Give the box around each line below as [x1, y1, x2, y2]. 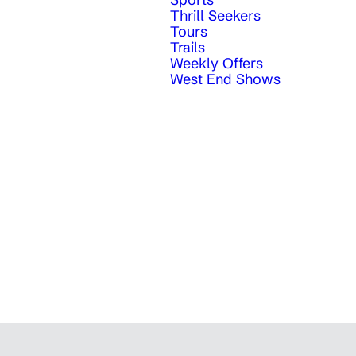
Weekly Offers [170, 54, 263, 73]
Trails [170, 38, 205, 57]
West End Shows [170, 70, 281, 89]
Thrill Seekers [170, 6, 261, 25]
